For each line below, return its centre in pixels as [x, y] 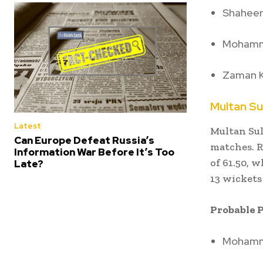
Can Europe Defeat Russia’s [84, 141]
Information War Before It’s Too [94, 152]
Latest [28, 126]
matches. [232, 146]
